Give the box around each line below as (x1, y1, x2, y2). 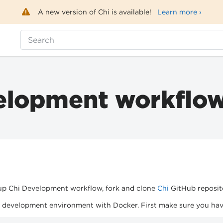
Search (28, 35, 55, 45)
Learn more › (157, 7, 202, 16)
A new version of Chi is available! (37, 7, 157, 16)
